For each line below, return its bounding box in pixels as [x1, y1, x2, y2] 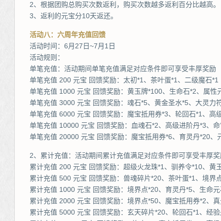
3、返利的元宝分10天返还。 [30, 12, 117, 20]
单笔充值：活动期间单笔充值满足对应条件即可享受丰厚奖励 [30, 65, 216, 73]
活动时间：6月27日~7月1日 [30, 42, 115, 50]
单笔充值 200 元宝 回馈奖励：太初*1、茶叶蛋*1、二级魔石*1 [30, 76, 219, 84]
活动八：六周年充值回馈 [30, 31, 106, 38]
